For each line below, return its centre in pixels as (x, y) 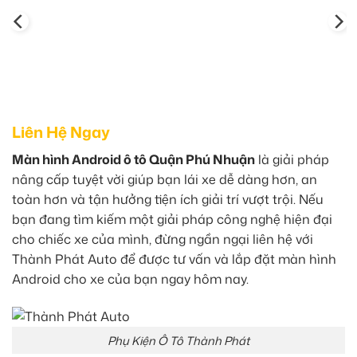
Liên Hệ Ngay (61, 132)
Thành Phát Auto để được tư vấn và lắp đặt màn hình (174, 259)
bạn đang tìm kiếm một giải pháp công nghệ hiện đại (172, 219)
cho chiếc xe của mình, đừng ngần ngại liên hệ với (163, 239)
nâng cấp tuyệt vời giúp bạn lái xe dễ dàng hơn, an (165, 179)
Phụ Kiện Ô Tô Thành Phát (178, 340)
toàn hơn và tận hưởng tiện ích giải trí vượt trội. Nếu (168, 199)
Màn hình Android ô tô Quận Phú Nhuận (133, 159)
